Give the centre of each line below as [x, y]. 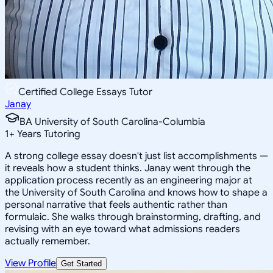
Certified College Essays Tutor [85, 92]
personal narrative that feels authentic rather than [116, 204]
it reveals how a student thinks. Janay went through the [128, 168]
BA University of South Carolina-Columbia [112, 122]
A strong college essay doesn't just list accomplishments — [136, 156]
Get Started [81, 263]
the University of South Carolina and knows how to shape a [136, 192]
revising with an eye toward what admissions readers [122, 229]
